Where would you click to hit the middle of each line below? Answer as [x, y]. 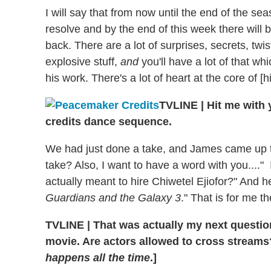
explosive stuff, [83, 61]
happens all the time [98, 257]
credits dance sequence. [109, 121]
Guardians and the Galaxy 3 [113, 198]
